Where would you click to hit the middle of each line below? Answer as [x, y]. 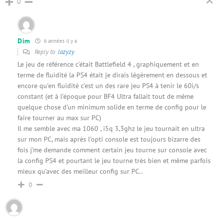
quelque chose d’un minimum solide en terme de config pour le [112, 107]
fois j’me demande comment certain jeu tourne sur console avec [112, 150]
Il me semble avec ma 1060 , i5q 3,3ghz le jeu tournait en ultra [111, 128]
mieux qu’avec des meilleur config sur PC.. [80, 171]
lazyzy [66, 52]
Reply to [45, 52]
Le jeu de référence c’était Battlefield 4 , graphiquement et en [108, 64]
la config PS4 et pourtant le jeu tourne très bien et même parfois [114, 161]
